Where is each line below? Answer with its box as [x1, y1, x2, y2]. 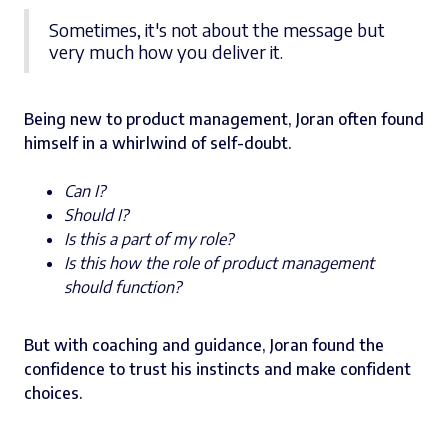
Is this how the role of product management [64, 253, 374, 274]
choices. [24, 383, 83, 404]
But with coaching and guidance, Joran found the [24, 335, 384, 356]
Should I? [64, 205, 128, 226]
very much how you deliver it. [49, 40, 283, 64]
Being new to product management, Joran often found [24, 109, 424, 130]
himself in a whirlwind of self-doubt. [24, 133, 292, 154]
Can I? [64, 181, 105, 202]
